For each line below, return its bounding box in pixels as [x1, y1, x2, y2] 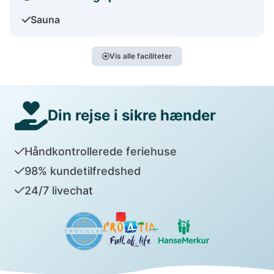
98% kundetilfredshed [24, 164, 141, 177]
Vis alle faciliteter [109, 51, 172, 61]
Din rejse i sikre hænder [48, 106, 216, 124]
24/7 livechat [24, 183, 93, 197]
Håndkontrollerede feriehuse [24, 144, 177, 158]
